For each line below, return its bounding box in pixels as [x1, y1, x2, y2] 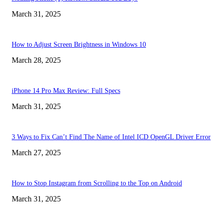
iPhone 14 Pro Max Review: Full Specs [12, 87, 120, 94]
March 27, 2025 [12, 148, 61, 157]
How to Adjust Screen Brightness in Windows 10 [12, 40, 146, 48]
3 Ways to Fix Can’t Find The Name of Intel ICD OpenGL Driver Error [12, 133, 211, 141]
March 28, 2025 [12, 55, 61, 64]
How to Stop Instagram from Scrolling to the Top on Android [12, 179, 182, 187]
